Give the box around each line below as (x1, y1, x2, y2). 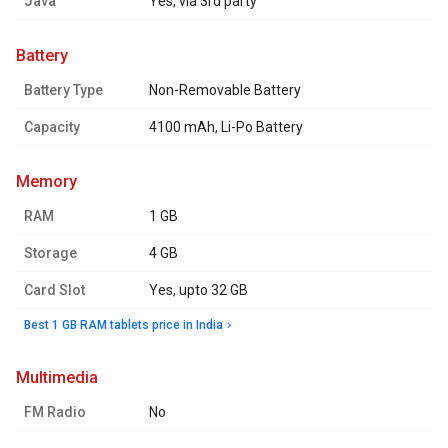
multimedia (30, 368, 98, 388)
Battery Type (24, 82, 103, 99)
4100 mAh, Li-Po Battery (149, 119, 303, 136)
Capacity (24, 119, 80, 136)
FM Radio (24, 404, 86, 421)
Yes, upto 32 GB (149, 282, 248, 299)
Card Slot (24, 282, 85, 299)
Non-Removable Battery (149, 82, 301, 99)
